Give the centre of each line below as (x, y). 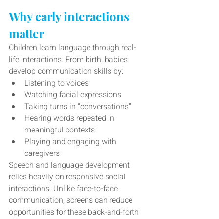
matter (26, 33)
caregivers (42, 154)
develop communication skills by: (66, 72)
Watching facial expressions (73, 95)
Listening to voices (57, 83)
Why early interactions (70, 16)
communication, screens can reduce (72, 201)
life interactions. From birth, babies (69, 60)
